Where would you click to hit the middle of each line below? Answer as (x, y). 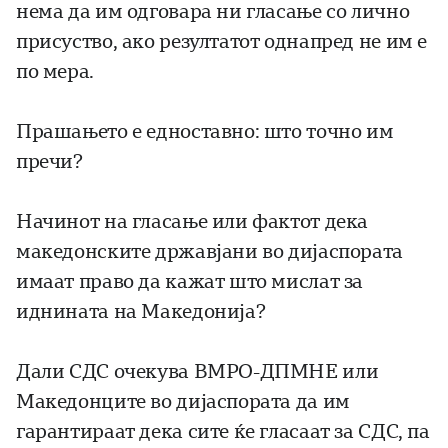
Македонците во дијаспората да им (183, 402)
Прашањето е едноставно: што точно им (205, 132)
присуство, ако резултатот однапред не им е (222, 42)
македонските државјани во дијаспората (209, 252)
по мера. (55, 72)
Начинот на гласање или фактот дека (192, 222)
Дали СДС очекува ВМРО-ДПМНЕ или (197, 372)
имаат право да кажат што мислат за (190, 282)
